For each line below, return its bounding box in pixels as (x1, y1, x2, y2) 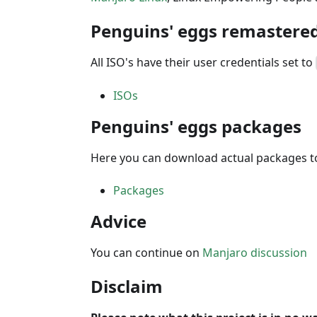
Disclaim (91, 275, 163, 299)
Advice (91, 209, 146, 234)
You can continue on (91, 245, 202, 261)
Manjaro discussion (202, 245, 307, 261)
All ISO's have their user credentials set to (91, 54, 316, 70)
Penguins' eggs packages (91, 115, 301, 139)
